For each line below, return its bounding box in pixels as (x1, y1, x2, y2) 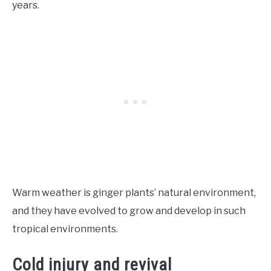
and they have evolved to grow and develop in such (12, 204, 246, 217)
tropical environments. (12, 223, 120, 235)
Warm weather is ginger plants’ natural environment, (12, 186, 256, 198)
